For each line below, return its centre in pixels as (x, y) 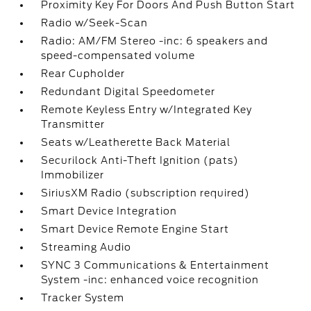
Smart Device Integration (109, 211)
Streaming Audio (86, 247)
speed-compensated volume (118, 56)
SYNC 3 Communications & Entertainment (155, 265)
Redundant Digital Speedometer (128, 92)
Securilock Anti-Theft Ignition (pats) (140, 160)
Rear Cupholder (83, 74)
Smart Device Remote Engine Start (135, 229)
